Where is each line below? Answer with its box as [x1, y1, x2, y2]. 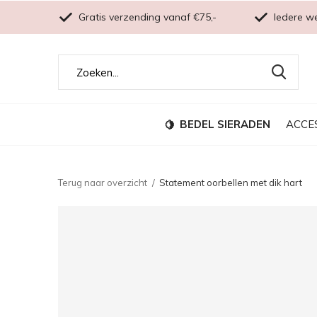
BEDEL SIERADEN [180, 117, 270, 131]
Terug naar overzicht [58, 177, 147, 188]
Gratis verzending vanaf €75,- [76, 11, 217, 23]
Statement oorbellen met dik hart [159, 177, 302, 188]
